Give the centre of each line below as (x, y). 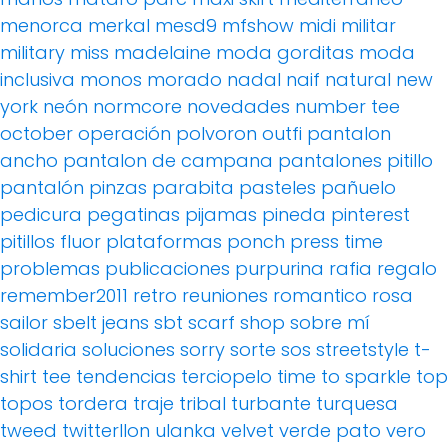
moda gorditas (285, 53)
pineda (294, 215)
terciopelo (226, 377)
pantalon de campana (168, 161)
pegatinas (133, 215)
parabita (193, 188)
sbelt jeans (101, 323)
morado (184, 80)
